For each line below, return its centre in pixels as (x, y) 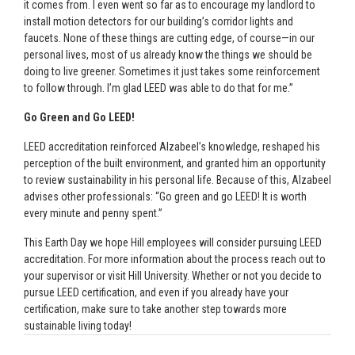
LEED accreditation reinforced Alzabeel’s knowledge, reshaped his (172, 147)
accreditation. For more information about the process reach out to (175, 259)
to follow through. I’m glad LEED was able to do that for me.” (158, 88)
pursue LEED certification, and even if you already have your (156, 292)
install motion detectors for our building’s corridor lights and (158, 21)
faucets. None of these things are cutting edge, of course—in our (169, 38)
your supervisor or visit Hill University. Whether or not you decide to (173, 276)
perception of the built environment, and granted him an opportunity (175, 163)
